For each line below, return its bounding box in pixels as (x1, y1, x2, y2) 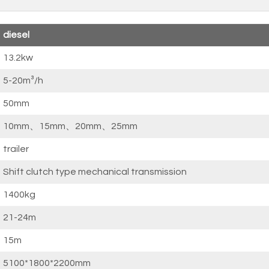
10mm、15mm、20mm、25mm (3, 121, 138, 131)
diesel (3, 30, 29, 40)
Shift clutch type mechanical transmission (3, 167, 187, 177)
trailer (3, 144, 29, 154)
